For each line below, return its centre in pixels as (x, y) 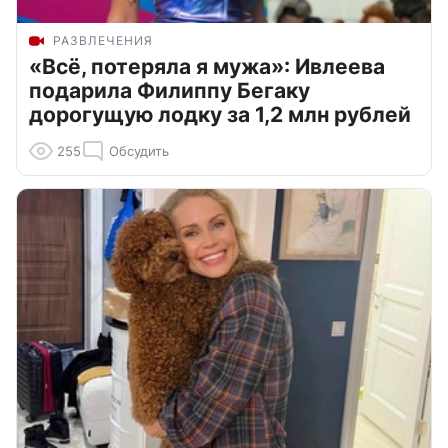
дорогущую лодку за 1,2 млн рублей (220, 115)
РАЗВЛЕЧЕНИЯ (103, 41)
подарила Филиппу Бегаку (169, 91)
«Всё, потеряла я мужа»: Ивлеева (207, 67)
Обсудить (139, 151)
